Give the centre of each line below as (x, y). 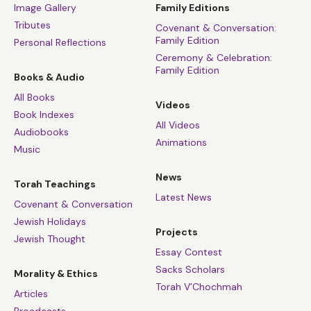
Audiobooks (41, 132)
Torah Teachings (55, 184)
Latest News (184, 197)
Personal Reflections (60, 42)
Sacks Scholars (190, 270)
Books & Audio (49, 77)
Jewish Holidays (50, 221)
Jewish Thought (50, 238)
